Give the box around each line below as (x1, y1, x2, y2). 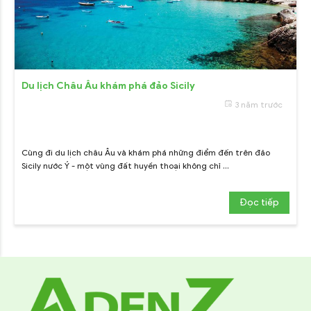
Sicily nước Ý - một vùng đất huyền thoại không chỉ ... (22, 160, 229, 171)
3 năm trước (235, 99, 283, 110)
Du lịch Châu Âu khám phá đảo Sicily (22, 80, 195, 92)
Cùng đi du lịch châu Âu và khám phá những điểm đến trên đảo (22, 147, 270, 158)
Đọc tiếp (239, 196, 279, 209)
